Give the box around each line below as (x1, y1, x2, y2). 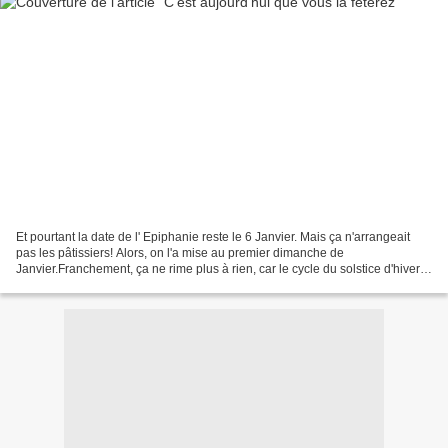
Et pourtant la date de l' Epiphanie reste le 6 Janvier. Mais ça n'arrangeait (16, 229, 410, 244)
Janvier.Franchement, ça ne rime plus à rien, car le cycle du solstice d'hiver (16, 261, 420, 276)
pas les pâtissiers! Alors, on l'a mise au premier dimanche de (16, 245, 344, 260)
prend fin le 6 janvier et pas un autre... (16, 277, 220, 292)
